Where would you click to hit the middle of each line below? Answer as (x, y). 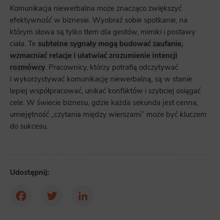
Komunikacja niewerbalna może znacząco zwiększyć (96, 9)
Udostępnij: (29, 172)
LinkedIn (97, 203)
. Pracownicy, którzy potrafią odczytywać (112, 68)
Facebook (37, 203)
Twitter (65, 203)
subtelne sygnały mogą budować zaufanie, (110, 44)
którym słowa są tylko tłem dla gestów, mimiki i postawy (103, 32)
